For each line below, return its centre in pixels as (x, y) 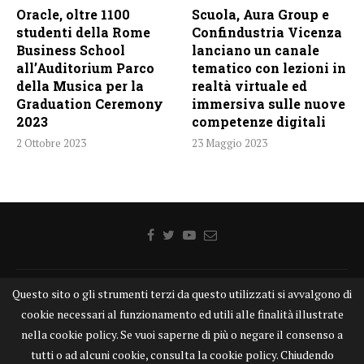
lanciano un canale (256, 50)
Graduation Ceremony (90, 103)
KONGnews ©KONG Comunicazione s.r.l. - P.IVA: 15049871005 (182, 344)
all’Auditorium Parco (85, 67)
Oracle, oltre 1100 (73, 14)
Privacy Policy (151, 316)
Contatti (294, 295)
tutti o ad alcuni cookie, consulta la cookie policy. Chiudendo (182, 355)
